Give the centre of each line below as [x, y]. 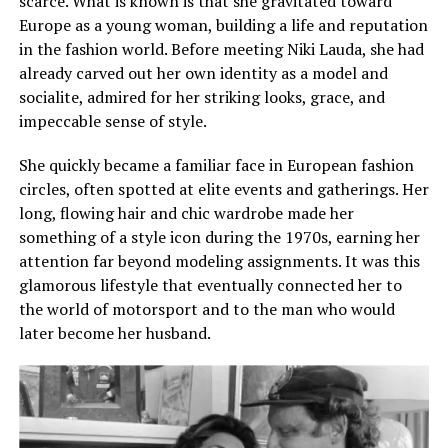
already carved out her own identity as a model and [203, 72]
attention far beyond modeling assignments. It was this [219, 260]
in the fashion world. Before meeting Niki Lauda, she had [221, 48]
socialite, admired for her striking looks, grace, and [201, 96]
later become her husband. [114, 332]
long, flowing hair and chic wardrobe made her [186, 212]
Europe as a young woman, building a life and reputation [223, 24]
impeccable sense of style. [112, 120]
